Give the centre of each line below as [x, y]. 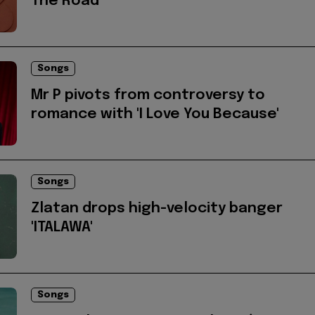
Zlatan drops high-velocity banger [157, 209]
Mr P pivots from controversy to [148, 96]
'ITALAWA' [62, 228]
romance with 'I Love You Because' [155, 115]
